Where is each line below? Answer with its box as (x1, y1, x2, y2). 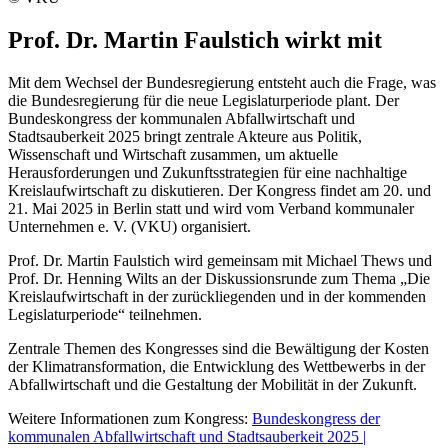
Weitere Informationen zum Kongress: (8, 410, 252, 428)
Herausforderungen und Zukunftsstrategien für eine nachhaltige (8, 164, 407, 182)
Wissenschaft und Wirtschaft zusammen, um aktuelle (8, 146, 338, 164)
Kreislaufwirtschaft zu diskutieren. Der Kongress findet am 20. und (8, 182, 431, 200)
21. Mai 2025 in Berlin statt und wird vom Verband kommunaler (8, 200, 414, 218)
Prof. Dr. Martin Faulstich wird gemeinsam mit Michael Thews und (8, 252, 432, 270)
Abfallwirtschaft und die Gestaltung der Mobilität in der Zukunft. (8, 376, 417, 394)
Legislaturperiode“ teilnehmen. (8, 306, 202, 324)
